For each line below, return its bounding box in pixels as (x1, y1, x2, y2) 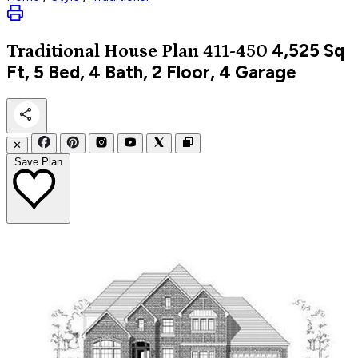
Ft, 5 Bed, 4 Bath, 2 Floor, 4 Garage (6, 61, 296, 83)
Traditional (6, 41, 104, 62)
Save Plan (14, 155, 62, 168)
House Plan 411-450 (104, 41, 268, 62)
